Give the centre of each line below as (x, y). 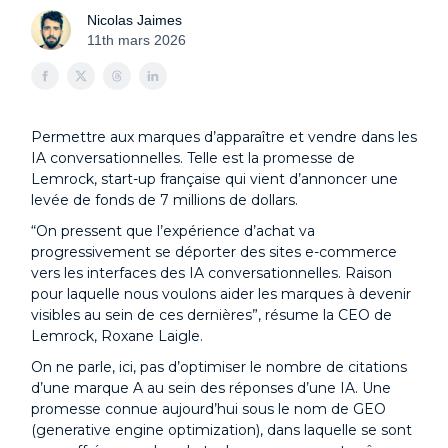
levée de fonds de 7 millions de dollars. (166, 200)
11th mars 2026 (136, 40)
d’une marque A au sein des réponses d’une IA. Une (211, 388)
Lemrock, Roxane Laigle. (119, 336)
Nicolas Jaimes (134, 20)
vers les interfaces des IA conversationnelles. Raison (211, 273)
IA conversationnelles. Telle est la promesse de (193, 158)
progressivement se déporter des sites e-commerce (214, 252)
